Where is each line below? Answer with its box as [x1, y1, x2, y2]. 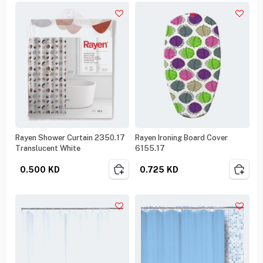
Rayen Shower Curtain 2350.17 [15, 133, 125, 142]
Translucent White [15, 143, 80, 153]
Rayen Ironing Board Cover [135, 133, 228, 142]
